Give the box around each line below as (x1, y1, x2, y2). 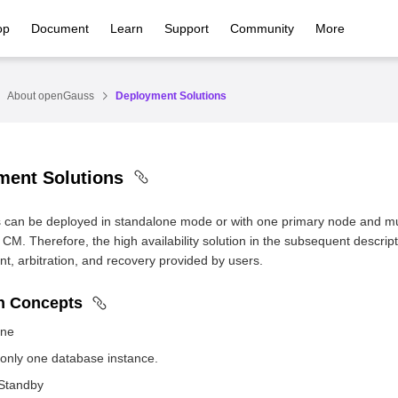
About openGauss (7, 90, 94, 102)
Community (230, 21, 295, 36)
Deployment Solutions (115, 90, 227, 102)
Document (31, 21, 90, 36)
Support (164, 21, 210, 36)
